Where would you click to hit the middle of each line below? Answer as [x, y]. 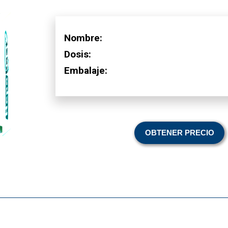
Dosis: [78, 54]
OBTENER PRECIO [179, 133]
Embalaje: [86, 70]
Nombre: [83, 38]
